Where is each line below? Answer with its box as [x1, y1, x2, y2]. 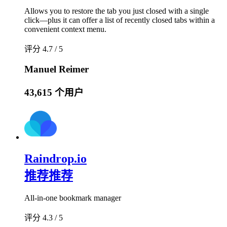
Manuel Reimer [24, 63, 89, 74]
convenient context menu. [24, 25, 106, 34]
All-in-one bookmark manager [24, 194, 121, 203]
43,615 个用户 [24, 87, 84, 98]
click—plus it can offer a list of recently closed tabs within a [24, 16, 215, 25]
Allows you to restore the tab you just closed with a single [24, 7, 209, 16]
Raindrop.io [24, 152, 87, 166]
